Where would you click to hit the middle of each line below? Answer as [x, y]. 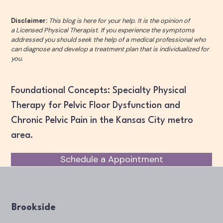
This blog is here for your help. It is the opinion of [119, 20]
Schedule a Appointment [111, 159]
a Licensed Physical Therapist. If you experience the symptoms [103, 30]
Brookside [33, 207]
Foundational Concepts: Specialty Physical [99, 90]
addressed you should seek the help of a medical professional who [109, 39]
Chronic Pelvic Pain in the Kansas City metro [102, 120]
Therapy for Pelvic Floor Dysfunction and [96, 105]
